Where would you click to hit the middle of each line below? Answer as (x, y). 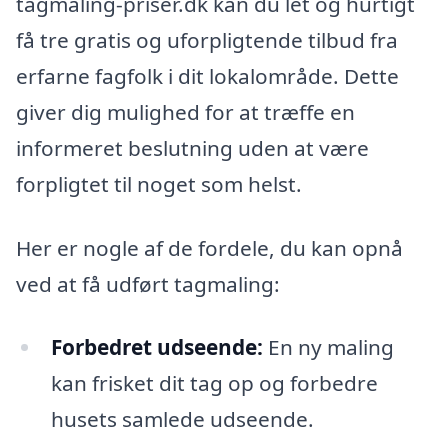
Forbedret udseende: (156, 347)
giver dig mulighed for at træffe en (185, 112)
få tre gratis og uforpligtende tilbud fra (207, 40)
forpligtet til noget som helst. (159, 184)
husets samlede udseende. (182, 419)
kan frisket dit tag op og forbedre (214, 383)
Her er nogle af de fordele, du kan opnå (209, 247)
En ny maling (328, 347)
